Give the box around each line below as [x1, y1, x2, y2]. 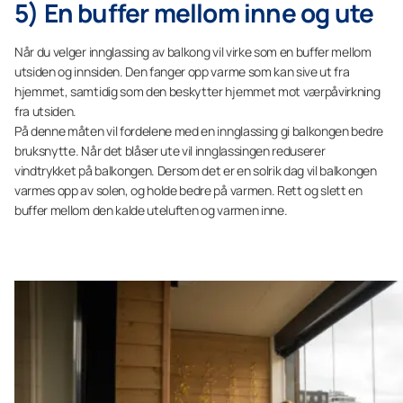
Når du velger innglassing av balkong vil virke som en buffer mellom [14, 43, 372, 60]
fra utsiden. [14, 103, 77, 120]
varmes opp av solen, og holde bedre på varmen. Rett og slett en [14, 182, 363, 199]
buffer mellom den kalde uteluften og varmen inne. [14, 201, 288, 219]
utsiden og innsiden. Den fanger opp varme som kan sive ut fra [14, 63, 350, 80]
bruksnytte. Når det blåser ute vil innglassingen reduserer [14, 142, 326, 159]
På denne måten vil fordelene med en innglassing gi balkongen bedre [14, 122, 383, 139]
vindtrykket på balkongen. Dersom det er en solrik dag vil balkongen [14, 162, 377, 179]
